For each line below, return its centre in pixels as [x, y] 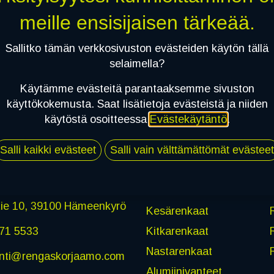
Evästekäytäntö [188, 119]
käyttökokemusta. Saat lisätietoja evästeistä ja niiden [137, 104]
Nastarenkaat [179, 251]
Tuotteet [166, 180]
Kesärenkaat [177, 211]
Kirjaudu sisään [137, 61]
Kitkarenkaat [177, 231]
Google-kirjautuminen [124, 104]
